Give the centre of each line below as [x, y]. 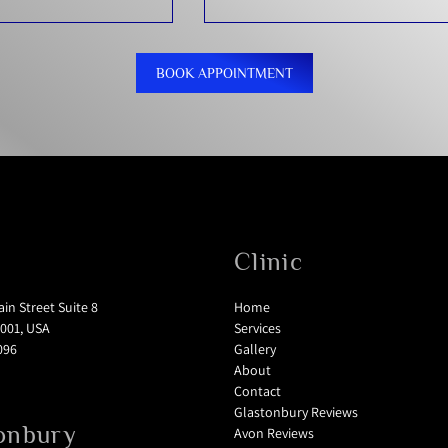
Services [257, 327]
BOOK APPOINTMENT [224, 72]
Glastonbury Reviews [296, 411]
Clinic [268, 261]
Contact [257, 390]
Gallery [255, 348]
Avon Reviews [274, 432]
